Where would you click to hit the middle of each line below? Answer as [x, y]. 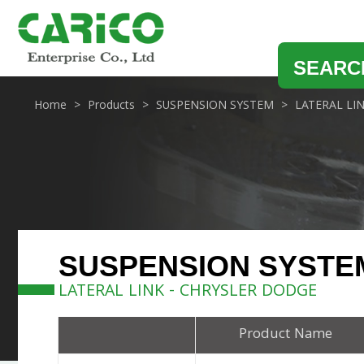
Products [111, 106]
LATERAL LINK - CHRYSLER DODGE [188, 292]
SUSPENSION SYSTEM [215, 106]
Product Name [285, 335]
